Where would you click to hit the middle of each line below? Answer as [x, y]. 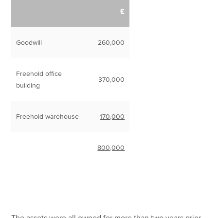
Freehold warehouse [48, 117]
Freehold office [39, 74]
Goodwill [29, 43]
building [28, 86]
